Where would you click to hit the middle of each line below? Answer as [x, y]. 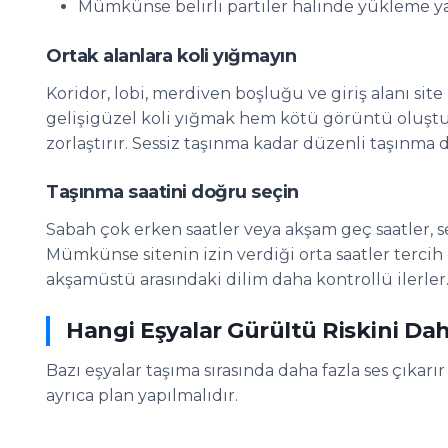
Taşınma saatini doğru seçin [172, 192]
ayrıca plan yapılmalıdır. [142, 395]
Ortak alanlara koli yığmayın [171, 56]
